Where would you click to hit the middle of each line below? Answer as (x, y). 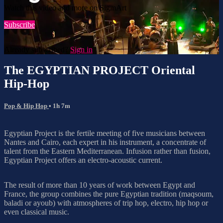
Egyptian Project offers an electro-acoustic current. (83, 160)
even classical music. (37, 212)
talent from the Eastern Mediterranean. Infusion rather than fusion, (107, 151)
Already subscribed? (37, 49)
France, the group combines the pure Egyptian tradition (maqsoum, (109, 194)
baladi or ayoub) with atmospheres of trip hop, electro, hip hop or (106, 203)
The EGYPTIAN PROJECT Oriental (100, 70)
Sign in (81, 49)
